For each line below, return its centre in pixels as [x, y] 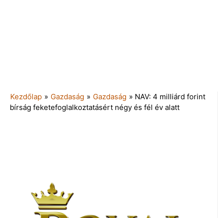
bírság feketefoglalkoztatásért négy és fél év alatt [95, 107]
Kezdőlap [26, 96]
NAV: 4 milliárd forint [170, 96]
